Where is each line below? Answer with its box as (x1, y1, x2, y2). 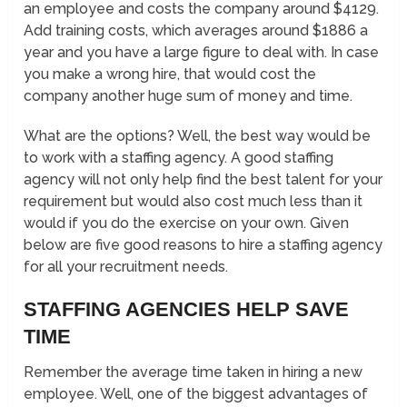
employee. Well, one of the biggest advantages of (24, 385, 369, 403)
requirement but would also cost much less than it (24, 193, 363, 211)
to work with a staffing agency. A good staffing (24, 149, 334, 167)
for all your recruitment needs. (24, 258, 229, 276)
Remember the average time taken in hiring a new (24, 363, 363, 382)
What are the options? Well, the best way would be (24, 127, 372, 145)
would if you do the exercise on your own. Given (24, 214, 350, 233)
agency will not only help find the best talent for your (24, 171, 383, 189)
